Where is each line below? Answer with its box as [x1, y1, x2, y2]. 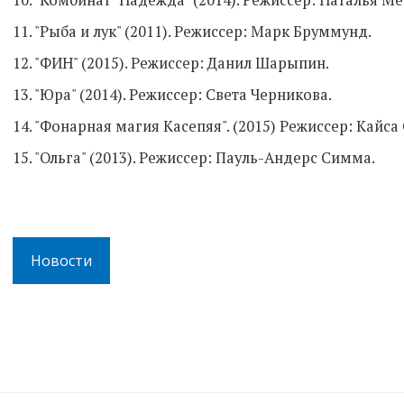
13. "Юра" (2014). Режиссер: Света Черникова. [13, 84, 332, 105]
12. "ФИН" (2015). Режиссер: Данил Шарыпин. [13, 52, 329, 73]
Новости [31, 250, 92, 271]
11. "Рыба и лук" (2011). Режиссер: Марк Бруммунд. [13, 21, 372, 41]
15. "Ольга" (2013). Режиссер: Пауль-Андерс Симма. [13, 147, 375, 168]
